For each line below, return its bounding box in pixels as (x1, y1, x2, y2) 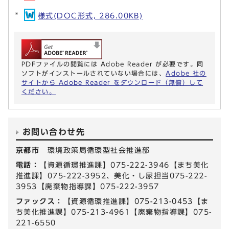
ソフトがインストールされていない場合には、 (21, 70, 166, 77)
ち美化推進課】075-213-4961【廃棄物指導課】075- (16, 208, 212, 216)
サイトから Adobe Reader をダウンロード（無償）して (21, 79, 203, 86)
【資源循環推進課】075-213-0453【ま (63, 197, 209, 205)
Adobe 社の (166, 70, 207, 77)
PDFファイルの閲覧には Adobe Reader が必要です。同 (21, 61, 204, 67)
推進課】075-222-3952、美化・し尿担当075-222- (16, 172, 208, 180)
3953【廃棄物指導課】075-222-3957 (16, 182, 159, 191)
